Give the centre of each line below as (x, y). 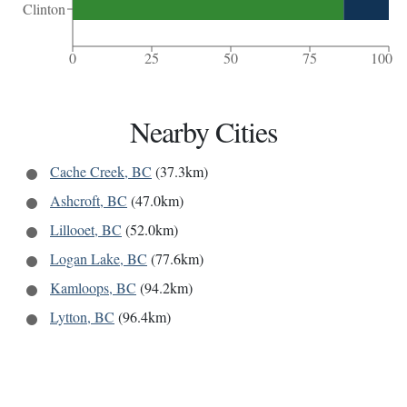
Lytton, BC (82, 317)
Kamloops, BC (93, 288)
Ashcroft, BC (89, 201)
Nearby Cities (203, 132)
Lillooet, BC (86, 230)
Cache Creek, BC (101, 172)
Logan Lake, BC (99, 259)
